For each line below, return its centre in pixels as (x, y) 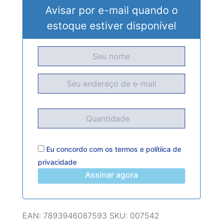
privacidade (57, 162)
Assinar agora (111, 175)
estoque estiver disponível (111, 26)
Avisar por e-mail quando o (111, 10)
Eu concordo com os (79, 149)
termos (126, 149)
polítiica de (163, 149)
